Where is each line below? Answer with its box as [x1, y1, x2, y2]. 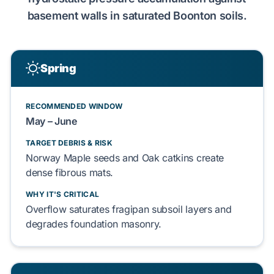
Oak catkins [141, 152, 194, 164]
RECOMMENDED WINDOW [26, 102, 123, 111]
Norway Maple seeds [26, 152, 120, 164]
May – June [26, 115, 77, 127]
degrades [26, 218, 71, 230]
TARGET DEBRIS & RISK [26, 138, 113, 147]
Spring [40, 62, 76, 75]
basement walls [27, 9, 108, 22]
